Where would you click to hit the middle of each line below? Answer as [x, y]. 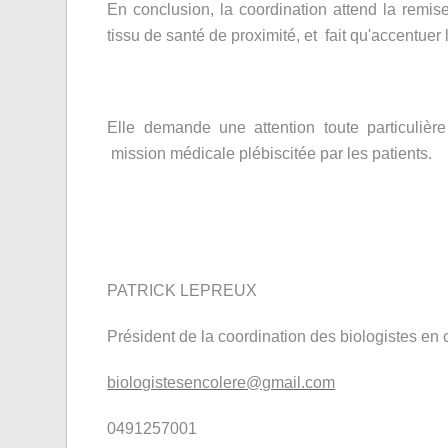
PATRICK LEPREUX [182, 290]
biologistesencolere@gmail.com [221, 382]
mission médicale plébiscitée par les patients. [270, 153]
